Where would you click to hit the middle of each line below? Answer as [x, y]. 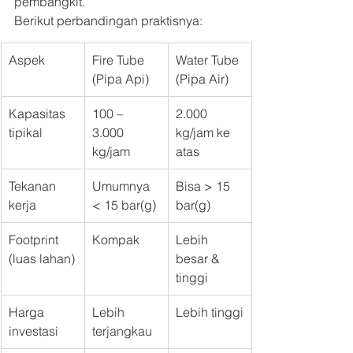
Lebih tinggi [210, 312]
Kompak [116, 240]
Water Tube [209, 60]
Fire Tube [120, 60]
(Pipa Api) [121, 79]
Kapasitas [39, 114]
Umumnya [123, 186]
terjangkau [122, 331]
